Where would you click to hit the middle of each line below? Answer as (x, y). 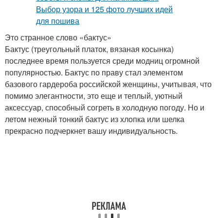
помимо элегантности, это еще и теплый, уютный (94, 96)
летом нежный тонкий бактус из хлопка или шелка (95, 119)
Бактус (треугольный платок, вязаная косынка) (89, 49)
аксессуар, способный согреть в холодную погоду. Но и (105, 107)
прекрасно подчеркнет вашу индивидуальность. (91, 131)
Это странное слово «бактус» (58, 37)
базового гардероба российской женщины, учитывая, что (108, 84)
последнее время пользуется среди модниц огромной (102, 61)
